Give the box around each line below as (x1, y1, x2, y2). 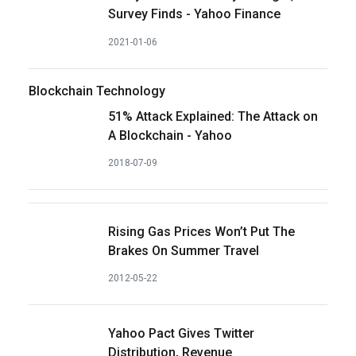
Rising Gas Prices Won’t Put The (108, 223, 295, 239)
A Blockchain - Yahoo (108, 127, 232, 143)
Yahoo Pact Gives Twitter (108, 326, 254, 342)
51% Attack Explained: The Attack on (108, 108, 318, 124)
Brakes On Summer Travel (108, 242, 259, 258)
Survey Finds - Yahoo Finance (108, 6, 281, 22)
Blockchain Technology (29, 83, 165, 99)
